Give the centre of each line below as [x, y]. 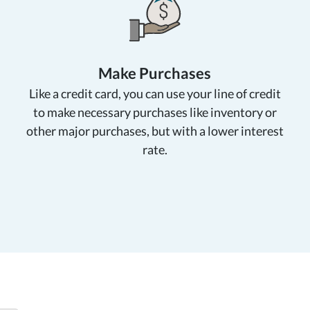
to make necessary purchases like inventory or [155, 112]
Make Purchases [155, 73]
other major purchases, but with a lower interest [155, 130]
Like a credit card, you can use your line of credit [155, 93]
